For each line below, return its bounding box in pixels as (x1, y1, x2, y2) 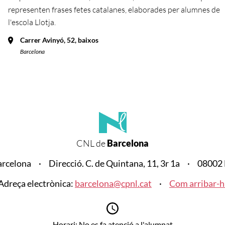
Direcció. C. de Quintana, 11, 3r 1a (49, 157, 180, 169)
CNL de (76, 137, 105, 149)
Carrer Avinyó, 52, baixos (20, 35, 98, 44)
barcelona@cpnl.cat (75, 177, 152, 189)
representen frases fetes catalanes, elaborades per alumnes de (8, 4, 220, 15)
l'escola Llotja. (8, 17, 56, 27)
